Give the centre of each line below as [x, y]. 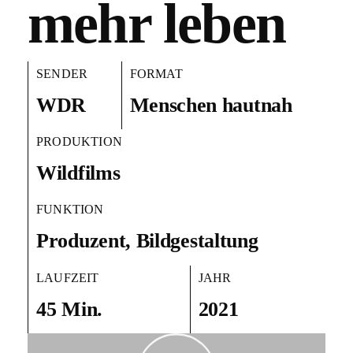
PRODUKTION [79, 141]
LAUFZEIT [68, 277]
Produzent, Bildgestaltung [147, 241]
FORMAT [156, 73]
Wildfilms [78, 173]
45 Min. [69, 309]
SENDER [62, 73]
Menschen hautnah [211, 105]
